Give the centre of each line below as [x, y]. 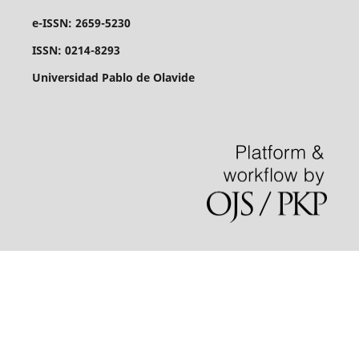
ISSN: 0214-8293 [76, 50]
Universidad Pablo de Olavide [113, 77]
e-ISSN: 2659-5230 [81, 22]
